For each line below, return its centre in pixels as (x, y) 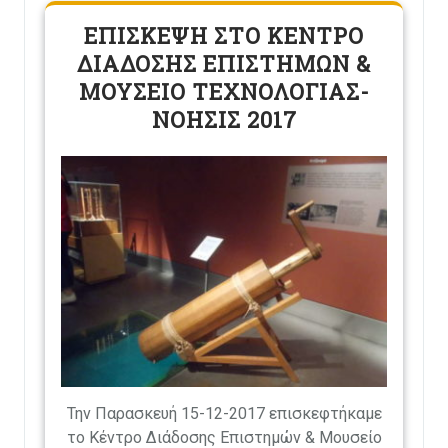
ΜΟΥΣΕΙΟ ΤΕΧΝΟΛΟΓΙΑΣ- (224, 92)
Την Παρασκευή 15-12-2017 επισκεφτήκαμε (224, 413)
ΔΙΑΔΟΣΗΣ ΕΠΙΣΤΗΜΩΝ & (224, 64)
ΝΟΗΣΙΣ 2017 (224, 120)
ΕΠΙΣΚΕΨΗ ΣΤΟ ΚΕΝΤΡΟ (224, 36)
